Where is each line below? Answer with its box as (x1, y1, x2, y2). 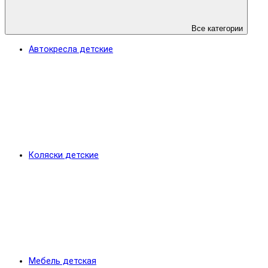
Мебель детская (29, 256, 96, 267)
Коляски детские (29, 150, 99, 161)
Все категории (189, 24, 243, 33)
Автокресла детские (29, 44, 113, 55)
